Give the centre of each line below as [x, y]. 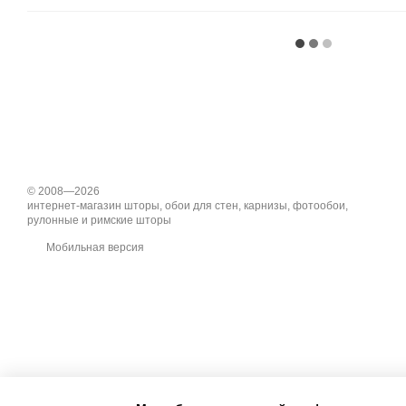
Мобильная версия [94, 248]
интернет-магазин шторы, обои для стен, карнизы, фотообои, [188, 206]
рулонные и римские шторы [99, 221]
